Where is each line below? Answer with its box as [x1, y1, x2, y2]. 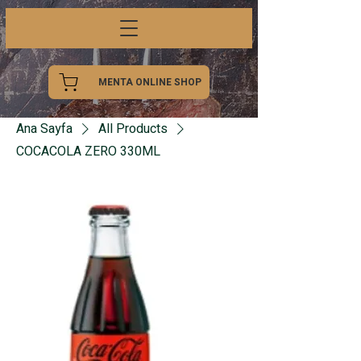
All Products [98, 119, 168, 139]
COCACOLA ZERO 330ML [16, 142, 160, 161]
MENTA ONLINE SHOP [98, 75, 201, 89]
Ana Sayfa [16, 119, 73, 139]
